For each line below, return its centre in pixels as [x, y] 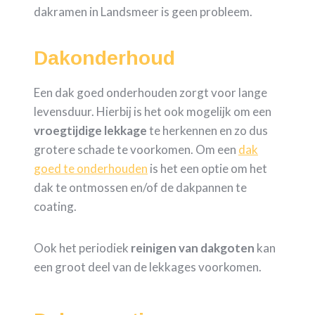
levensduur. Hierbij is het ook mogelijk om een [153, 112]
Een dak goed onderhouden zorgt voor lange [150, 93]
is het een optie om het [207, 169]
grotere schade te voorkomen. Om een [136, 150]
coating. [55, 207]
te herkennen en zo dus [207, 131]
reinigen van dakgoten [193, 248]
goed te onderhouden [91, 169]
